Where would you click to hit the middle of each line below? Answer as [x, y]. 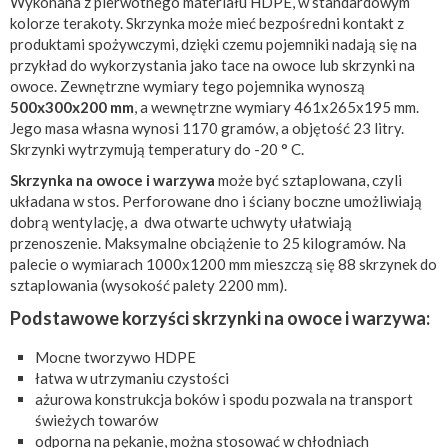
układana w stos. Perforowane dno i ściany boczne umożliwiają [216, 201]
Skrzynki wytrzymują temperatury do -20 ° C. [158, 149]
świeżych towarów [96, 420]
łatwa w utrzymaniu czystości [132, 378]
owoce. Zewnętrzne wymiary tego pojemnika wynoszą [187, 86]
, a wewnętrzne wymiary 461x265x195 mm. [276, 107]
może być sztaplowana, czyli [308, 180]
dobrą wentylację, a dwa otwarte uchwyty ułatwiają [181, 222]
